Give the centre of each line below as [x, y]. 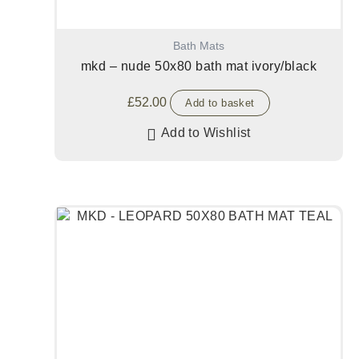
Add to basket [220, 103]
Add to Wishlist [206, 133]
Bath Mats [199, 46]
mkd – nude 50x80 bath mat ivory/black [199, 67]
